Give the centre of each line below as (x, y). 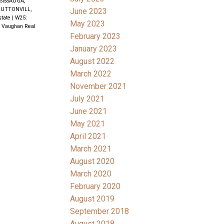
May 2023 (88, 23)
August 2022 (92, 61)
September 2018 (100, 211)
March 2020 (91, 173)
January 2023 (94, 48)
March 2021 (91, 148)
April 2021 (88, 136)
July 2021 (87, 98)
